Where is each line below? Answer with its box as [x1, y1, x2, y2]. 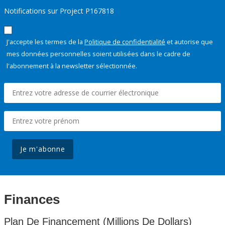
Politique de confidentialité [84, 37, 165, 46]
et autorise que [165, 37, 213, 46]
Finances [4, 191, 60, 207]
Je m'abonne [20, 144, 65, 154]
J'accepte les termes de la [7, 37, 84, 46]
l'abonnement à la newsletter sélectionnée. [7, 61, 137, 70]
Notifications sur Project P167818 [4, 6, 114, 16]
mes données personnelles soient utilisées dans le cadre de [7, 49, 190, 58]
